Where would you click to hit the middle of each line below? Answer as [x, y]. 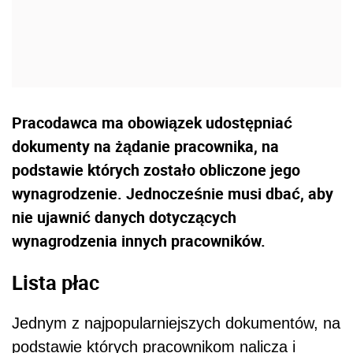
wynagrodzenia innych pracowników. [139, 241]
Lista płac [56, 282]
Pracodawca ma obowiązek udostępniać [152, 123]
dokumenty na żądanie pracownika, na [145, 147]
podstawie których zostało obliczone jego [156, 170]
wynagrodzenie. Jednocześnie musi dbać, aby [173, 194]
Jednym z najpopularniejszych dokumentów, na [176, 323]
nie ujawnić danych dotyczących [124, 217]
